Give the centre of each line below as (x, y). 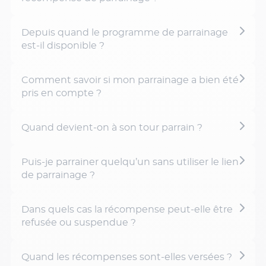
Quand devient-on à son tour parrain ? (112, 128)
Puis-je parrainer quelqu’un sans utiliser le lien (130, 162)
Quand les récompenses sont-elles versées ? (127, 257)
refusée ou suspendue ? (79, 223)
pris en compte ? (61, 93)
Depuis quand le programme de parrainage (125, 33)
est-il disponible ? (63, 46)
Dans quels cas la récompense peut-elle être (127, 210)
